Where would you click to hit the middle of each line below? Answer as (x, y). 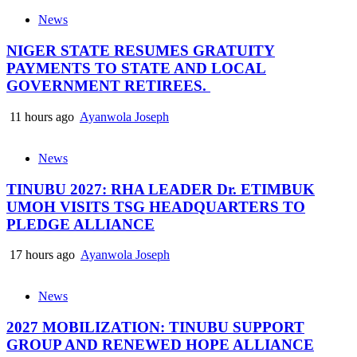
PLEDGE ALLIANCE (80, 224)
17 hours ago (42, 255)
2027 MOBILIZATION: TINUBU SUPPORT (155, 327)
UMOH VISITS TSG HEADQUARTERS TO (156, 206)
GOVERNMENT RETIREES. (108, 86)
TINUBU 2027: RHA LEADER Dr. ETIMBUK (161, 189)
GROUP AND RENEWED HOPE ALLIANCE (160, 345)
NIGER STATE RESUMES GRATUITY (141, 51)
